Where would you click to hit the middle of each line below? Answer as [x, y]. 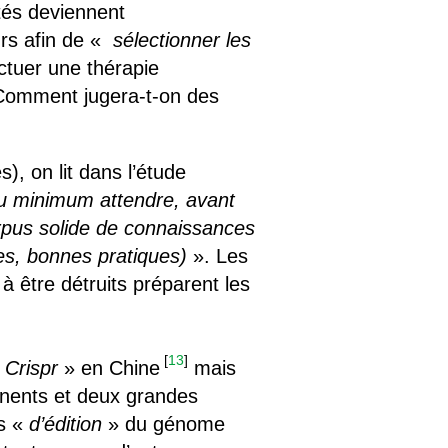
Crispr [32, 368]
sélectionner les [179, 40]
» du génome [164, 424]
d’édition [66, 424]
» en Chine [109, 368]
